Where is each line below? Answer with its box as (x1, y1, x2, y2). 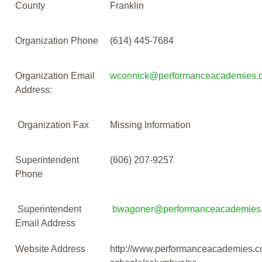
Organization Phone (15, 36, 98, 46)
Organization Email (15, 71, 95, 81)
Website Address (15, 244, 85, 254)
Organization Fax (15, 120, 89, 130)
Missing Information (110, 120, 191, 130)
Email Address (15, 218, 75, 229)
